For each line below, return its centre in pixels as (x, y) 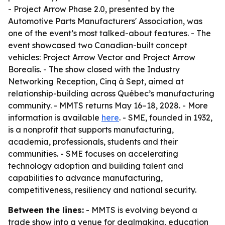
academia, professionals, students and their (93, 142)
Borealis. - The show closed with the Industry (94, 69)
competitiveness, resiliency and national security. (102, 190)
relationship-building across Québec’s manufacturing (111, 93)
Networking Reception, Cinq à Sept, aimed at (96, 81)
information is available (55, 118)
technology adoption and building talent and (96, 166)
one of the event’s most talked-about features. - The (109, 33)
